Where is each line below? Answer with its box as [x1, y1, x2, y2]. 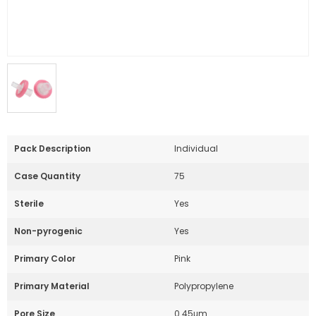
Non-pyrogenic [14, 225, 83, 237]
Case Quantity [14, 170, 80, 182]
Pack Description [14, 142, 91, 154]
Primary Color [14, 253, 75, 265]
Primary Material [14, 280, 90, 292]
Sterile [14, 197, 44, 209]
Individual [174, 142, 218, 154]
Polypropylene [174, 280, 233, 292]
